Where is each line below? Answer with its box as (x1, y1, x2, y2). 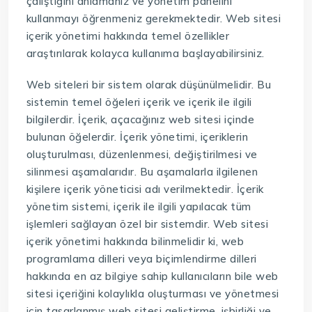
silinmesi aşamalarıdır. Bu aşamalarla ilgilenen (26, 164, 258, 178)
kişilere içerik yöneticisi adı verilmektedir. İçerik (26, 182, 264, 196)
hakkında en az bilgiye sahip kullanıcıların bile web (26, 269, 279, 283)
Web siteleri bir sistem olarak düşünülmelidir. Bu (26, 77, 272, 91)
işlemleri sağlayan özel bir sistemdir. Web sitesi (26, 217, 269, 231)
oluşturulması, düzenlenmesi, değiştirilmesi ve (26, 147, 258, 161)
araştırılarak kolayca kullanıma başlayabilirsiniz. (26, 46, 265, 60)
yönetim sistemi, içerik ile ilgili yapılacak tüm (26, 199, 251, 213)
